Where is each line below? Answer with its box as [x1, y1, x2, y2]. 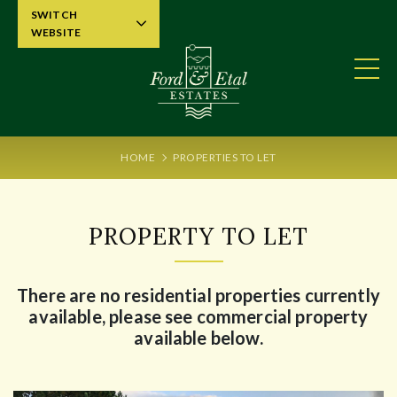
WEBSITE [31, 26, 82, 39]
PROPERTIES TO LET [173, 150, 276, 164]
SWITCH [31, 8, 77, 21]
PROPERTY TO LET [89, 221, 308, 251]
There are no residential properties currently [17, 284, 380, 306]
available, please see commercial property [28, 305, 369, 327]
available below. [134, 326, 263, 348]
